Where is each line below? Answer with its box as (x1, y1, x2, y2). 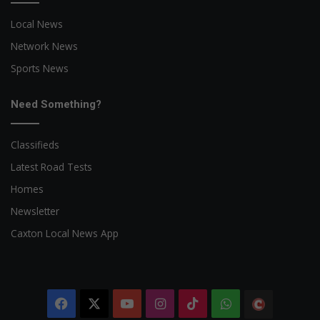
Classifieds (11, 137, 59, 151)
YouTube (134, 294, 189, 312)
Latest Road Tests (11, 159, 92, 174)
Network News (11, 39, 78, 53)
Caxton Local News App (11, 226, 119, 240)
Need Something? (11, 97, 101, 111)
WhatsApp (231, 294, 296, 312)
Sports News (11, 61, 69, 75)
